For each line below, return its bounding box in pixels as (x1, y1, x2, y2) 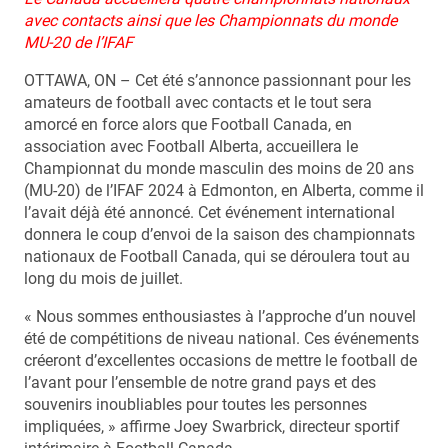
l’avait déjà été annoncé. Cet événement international (24, 203, 395, 222)
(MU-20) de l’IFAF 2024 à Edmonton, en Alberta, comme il (24, 181, 424, 200)
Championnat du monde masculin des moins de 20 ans (24, 159, 414, 178)
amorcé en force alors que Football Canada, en (24, 115, 352, 134)
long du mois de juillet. (24, 269, 183, 288)
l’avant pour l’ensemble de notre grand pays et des (24, 373, 376, 392)
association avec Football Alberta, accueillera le (24, 137, 358, 156)
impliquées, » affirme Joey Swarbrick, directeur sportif (24, 417, 400, 436)
